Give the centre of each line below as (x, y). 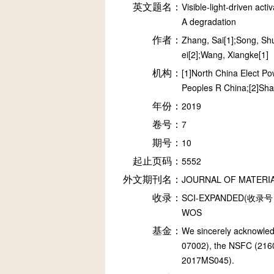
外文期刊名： (152, 179)
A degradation (209, 21)
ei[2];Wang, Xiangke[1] (225, 54)
